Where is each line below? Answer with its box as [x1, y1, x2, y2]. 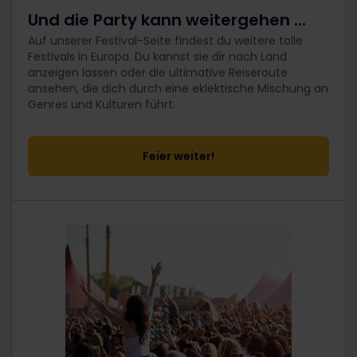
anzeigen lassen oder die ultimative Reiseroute [28, 65, 288, 81]
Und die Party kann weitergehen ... [28, 9, 306, 32]
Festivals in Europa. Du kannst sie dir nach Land [28, 49, 287, 65]
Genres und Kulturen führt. [28, 96, 175, 113]
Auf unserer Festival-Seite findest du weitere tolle [28, 33, 303, 49]
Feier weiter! [143, 148, 214, 165]
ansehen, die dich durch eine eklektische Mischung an [28, 80, 328, 97]
